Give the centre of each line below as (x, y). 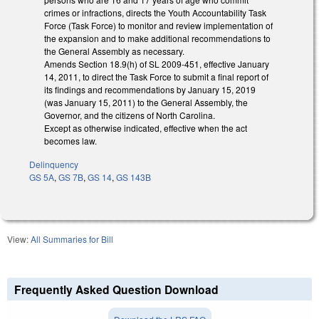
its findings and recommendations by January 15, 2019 (150, 90)
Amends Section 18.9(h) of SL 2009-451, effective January (157, 64)
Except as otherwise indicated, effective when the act (146, 128)
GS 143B (134, 177)
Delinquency (54, 164)
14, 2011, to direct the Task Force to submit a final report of (156, 77)
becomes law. (70, 141)
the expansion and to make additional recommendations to (157, 38)
